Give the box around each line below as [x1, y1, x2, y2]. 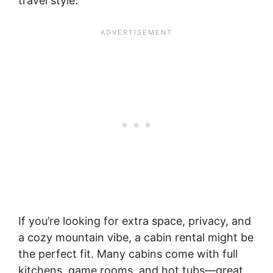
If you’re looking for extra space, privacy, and [18, 214, 251, 227]
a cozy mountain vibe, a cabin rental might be [18, 230, 253, 244]
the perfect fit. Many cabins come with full [18, 247, 238, 260]
